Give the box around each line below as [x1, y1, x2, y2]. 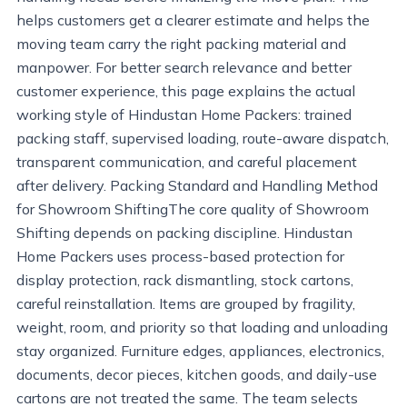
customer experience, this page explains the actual [16, 82, 355, 100]
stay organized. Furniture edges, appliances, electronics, [16, 342, 384, 360]
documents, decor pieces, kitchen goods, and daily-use [16, 365, 377, 383]
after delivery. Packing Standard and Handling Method [16, 176, 378, 194]
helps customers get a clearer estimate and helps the [16, 11, 370, 29]
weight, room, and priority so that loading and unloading [16, 318, 388, 336]
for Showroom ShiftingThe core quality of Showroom [16, 200, 369, 218]
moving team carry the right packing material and [16, 35, 346, 53]
